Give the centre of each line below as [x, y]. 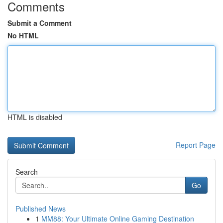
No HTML [23, 35]
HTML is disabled [35, 117]
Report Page [196, 145]
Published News [41, 209]
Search [27, 172]
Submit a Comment [40, 23]
